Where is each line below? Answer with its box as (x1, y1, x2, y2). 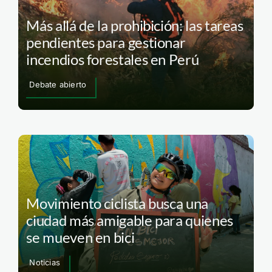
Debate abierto (29, 79, 87, 89)
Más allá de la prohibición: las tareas (26, 16, 243, 34)
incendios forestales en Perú (26, 50, 199, 68)
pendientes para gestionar (26, 33, 186, 51)
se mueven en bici (26, 228, 135, 246)
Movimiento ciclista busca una (26, 194, 208, 212)
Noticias (29, 257, 60, 268)
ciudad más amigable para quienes (26, 211, 233, 229)
